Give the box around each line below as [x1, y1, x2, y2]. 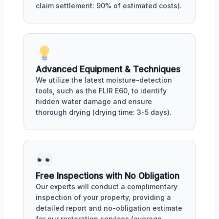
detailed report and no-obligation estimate [36, 203, 182, 212]
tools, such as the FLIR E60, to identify [36, 87, 167, 95]
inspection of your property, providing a [36, 193, 171, 201]
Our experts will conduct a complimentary [36, 182, 177, 191]
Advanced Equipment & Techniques [36, 65, 180, 74]
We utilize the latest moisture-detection [36, 76, 172, 84]
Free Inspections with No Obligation [36, 171, 179, 181]
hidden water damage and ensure [36, 97, 152, 106]
